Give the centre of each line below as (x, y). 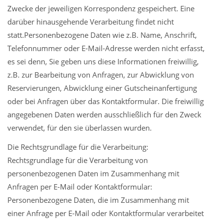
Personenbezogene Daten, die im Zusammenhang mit (98, 200)
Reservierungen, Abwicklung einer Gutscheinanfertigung (102, 88)
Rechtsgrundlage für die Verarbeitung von (78, 160)
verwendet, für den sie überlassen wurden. (80, 128)
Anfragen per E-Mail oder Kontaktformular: (80, 187)
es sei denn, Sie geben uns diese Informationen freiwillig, (103, 61)
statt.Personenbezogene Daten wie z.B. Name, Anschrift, (102, 35)
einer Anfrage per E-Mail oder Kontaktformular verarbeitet (106, 213)
